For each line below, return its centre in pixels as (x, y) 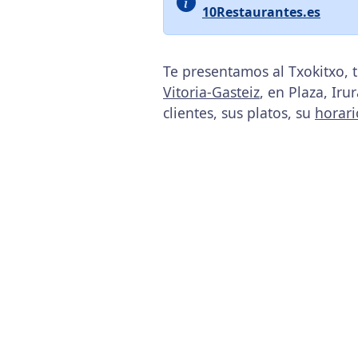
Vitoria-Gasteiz (211, 92)
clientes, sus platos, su (239, 113)
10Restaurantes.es (261, 12)
